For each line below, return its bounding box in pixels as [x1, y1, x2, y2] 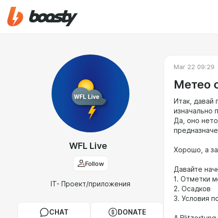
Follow [85, 160, 104, 167]
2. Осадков [174, 185, 213, 193]
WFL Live [69, 141, 107, 151]
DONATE [118, 208, 146, 216]
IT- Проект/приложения [51, 180, 130, 188]
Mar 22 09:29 [174, 62, 215, 71]
